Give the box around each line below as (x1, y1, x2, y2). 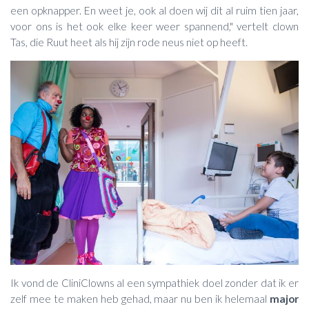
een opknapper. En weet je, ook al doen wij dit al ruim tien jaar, (10, 3, 299, 17)
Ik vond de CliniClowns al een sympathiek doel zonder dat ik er (10, 277, 299, 290)
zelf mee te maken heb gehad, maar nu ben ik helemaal (10, 292, 270, 306)
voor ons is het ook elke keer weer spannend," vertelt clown (10, 19, 299, 32)
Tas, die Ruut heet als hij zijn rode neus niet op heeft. (10, 35, 250, 48)
